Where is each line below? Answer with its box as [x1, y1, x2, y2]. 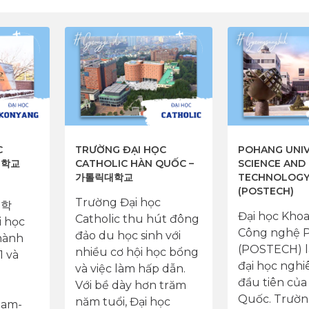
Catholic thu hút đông [74, 212, 199, 226]
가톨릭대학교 [74, 171, 133, 184]
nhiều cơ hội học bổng [74, 246, 199, 259]
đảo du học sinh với [74, 229, 181, 243]
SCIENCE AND [238, 157, 306, 170]
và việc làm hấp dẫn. [74, 262, 186, 276]
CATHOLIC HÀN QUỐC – [74, 157, 194, 170]
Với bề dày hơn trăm [74, 279, 186, 292]
